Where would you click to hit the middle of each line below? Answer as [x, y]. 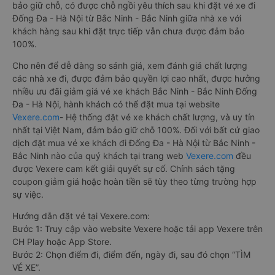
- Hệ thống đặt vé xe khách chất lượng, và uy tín [157, 117]
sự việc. [28, 194]
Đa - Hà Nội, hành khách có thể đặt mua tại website [116, 104]
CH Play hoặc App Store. [62, 242]
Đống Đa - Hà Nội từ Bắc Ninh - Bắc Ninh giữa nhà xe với [127, 18]
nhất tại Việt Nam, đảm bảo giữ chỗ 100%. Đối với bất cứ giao [136, 130]
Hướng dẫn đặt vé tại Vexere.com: [81, 216]
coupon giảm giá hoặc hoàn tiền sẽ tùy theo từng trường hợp [134, 181]
